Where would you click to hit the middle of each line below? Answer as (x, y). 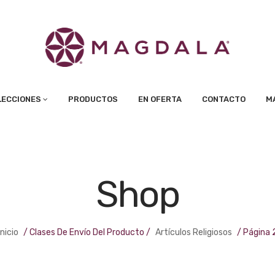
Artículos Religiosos (193, 232)
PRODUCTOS (93, 99)
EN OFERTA (160, 99)
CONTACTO (224, 99)
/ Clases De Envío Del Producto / (87, 232)
